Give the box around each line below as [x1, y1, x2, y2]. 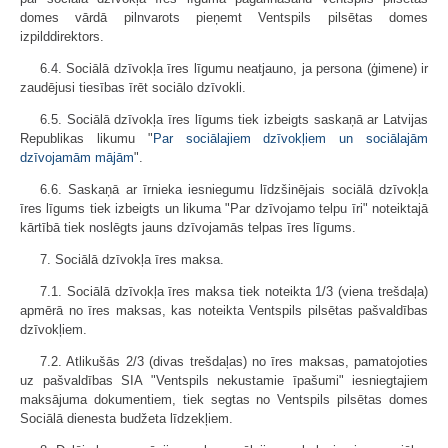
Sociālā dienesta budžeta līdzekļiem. [20, 410, 233, 426]
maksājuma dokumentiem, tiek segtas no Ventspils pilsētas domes [20, 391, 428, 407]
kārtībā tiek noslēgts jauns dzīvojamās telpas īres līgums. [20, 219, 356, 235]
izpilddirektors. [20, 28, 104, 44]
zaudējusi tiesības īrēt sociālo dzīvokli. [20, 79, 246, 95]
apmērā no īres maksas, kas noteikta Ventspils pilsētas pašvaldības [20, 302, 428, 318]
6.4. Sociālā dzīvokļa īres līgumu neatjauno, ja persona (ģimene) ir [40, 60, 428, 76]
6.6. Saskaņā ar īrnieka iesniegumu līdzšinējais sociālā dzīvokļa [40, 181, 428, 197]
